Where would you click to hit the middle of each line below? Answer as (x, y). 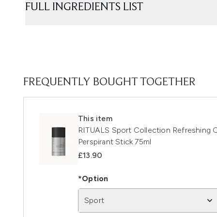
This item (95, 118)
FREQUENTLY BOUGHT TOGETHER (109, 82)
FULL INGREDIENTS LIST (84, 7)
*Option (93, 178)
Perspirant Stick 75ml (115, 141)
